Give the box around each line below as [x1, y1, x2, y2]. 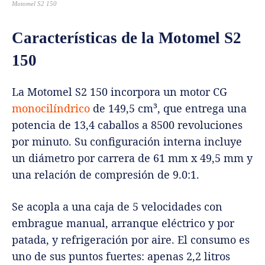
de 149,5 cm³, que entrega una [90, 101, 247, 115]
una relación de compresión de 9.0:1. [12, 167, 199, 182]
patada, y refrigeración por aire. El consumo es [12, 232, 250, 247]
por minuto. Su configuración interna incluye [12, 134, 242, 148]
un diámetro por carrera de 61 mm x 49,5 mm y [12, 150, 253, 165]
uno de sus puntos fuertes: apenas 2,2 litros [12, 248, 230, 263]
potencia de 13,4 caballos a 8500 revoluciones [12, 117, 243, 132]
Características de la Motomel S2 [12, 28, 241, 47]
